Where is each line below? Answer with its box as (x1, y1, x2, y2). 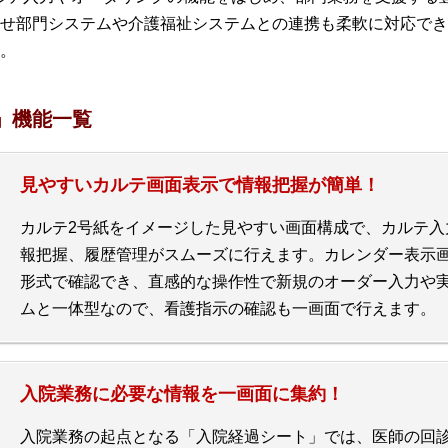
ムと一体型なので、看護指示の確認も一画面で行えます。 (20, 300, 436, 318)
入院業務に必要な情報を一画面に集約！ (20, 384, 344, 405)
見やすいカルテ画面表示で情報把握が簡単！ (20, 175, 380, 196)
